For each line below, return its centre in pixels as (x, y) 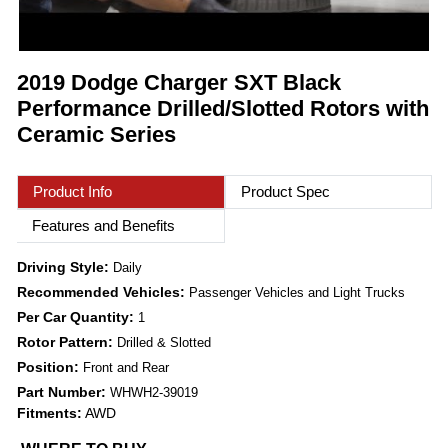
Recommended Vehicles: (103, 292)
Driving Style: (65, 267)
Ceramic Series (96, 135)
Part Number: (63, 392)
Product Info (72, 192)
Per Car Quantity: (77, 317)
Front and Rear (126, 368)
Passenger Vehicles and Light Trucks (297, 293)
